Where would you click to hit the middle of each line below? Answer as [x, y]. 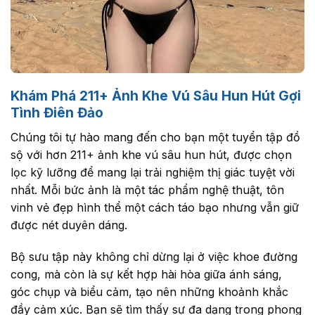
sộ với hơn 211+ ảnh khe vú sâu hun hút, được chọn [151, 154]
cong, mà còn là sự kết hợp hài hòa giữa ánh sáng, [146, 275]
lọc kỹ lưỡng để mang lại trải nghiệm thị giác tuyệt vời [153, 172]
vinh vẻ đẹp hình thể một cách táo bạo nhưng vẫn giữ [155, 207]
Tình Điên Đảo [57, 113]
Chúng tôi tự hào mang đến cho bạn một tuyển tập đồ [155, 137]
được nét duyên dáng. [69, 225]
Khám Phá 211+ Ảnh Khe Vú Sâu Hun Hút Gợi [156, 96]
